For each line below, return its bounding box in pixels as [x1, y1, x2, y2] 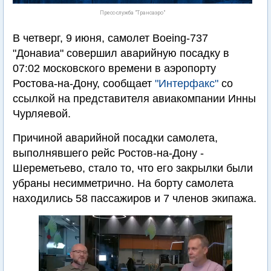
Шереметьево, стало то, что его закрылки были [13, 162, 253, 174]
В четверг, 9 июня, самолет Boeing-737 [13, 32, 208, 44]
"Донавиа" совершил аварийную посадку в [13, 47, 229, 59]
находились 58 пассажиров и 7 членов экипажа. [13, 192, 256, 204]
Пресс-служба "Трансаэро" [100, 10, 165, 16]
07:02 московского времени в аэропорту [13, 62, 216, 74]
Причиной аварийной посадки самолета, [13, 132, 218, 144]
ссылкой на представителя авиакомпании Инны [13, 93, 256, 105]
